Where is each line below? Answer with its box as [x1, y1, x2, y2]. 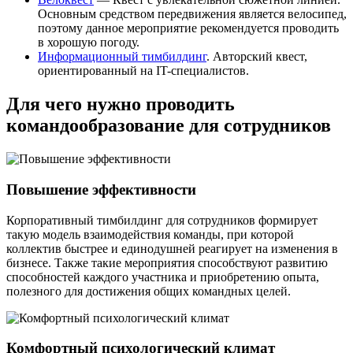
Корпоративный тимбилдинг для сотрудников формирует [6, 213, 318, 227]
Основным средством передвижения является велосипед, [38, 7, 347, 21]
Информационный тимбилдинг [38, 50, 206, 64]
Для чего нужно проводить [6, 94, 235, 115]
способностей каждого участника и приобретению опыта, [6, 269, 319, 284]
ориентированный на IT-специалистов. [38, 64, 249, 78]
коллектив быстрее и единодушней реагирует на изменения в [6, 241, 338, 255]
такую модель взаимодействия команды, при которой [6, 227, 294, 241]
